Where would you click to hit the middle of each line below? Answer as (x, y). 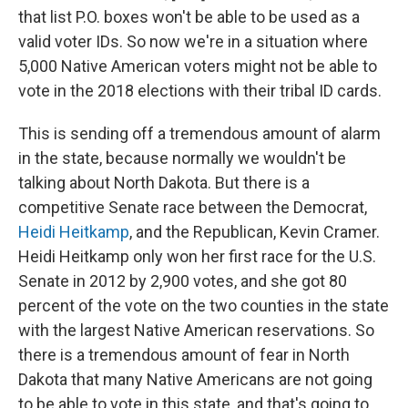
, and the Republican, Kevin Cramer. (255, 232)
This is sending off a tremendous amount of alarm (199, 134)
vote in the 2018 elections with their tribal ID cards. (200, 91)
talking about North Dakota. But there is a (164, 183)
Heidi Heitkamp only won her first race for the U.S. (197, 257)
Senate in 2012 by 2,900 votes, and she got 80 (183, 281)
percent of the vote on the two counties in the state (204, 306)
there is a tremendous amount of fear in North (184, 355)
